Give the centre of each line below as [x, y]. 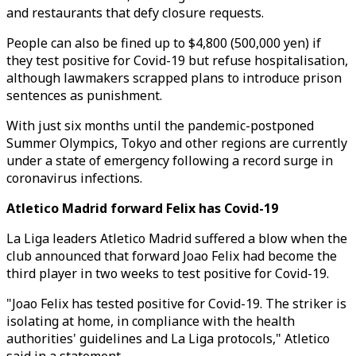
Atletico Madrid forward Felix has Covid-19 [142, 208]
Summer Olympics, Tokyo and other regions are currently [177, 143]
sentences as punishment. [84, 95]
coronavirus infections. [74, 178]
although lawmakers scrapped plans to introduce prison [174, 78]
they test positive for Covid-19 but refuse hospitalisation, [177, 60]
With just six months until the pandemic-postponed [160, 126]
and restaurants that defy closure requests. [135, 13]
